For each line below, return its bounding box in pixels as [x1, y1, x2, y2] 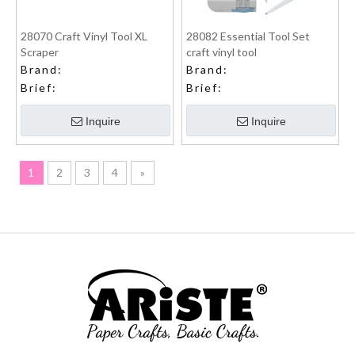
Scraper [21, 45, 59, 59]
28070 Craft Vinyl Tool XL [21, 29, 147, 43]
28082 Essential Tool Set [186, 29, 310, 43]
